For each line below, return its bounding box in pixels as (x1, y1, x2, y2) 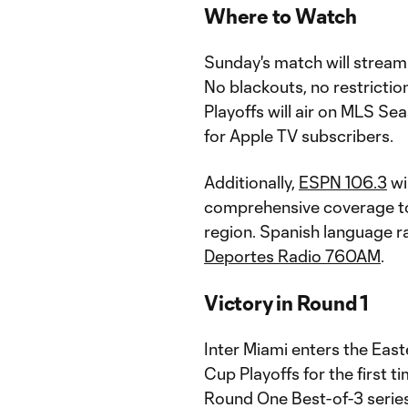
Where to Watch (204, 4, 357, 27)
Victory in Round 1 (204, 291, 369, 314)
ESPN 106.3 (299, 172, 387, 192)
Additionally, (204, 172, 299, 192)
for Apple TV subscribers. (204, 126, 393, 146)
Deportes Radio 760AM (204, 246, 381, 266)
